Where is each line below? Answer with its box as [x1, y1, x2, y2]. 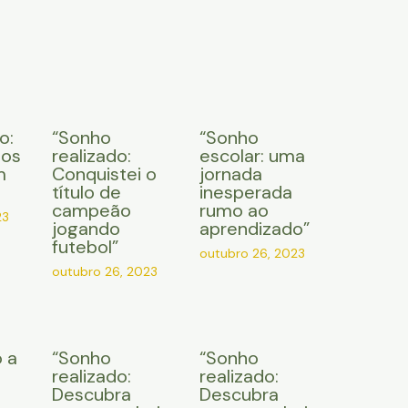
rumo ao [199, 199, 270, 223]
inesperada [199, 180, 293, 205]
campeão [51, 199, 131, 223]
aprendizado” [199, 217, 311, 241]
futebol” [51, 235, 118, 260]
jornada [199, 162, 263, 187]
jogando [51, 217, 120, 241]
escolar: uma [199, 144, 306, 168]
